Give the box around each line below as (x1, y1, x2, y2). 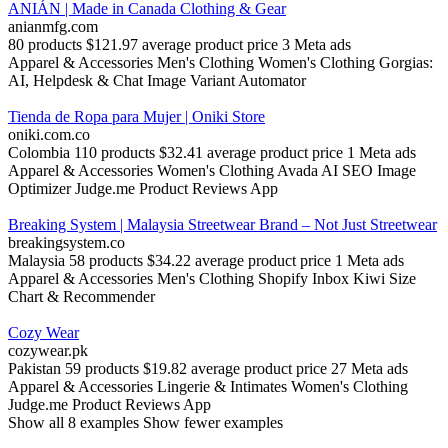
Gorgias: (379, 54, 433, 72)
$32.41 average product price (159, 144, 343, 162)
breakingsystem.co (8, 234, 125, 252)
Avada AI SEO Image (277, 162, 416, 180)
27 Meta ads (331, 360, 408, 378)
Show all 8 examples (8, 414, 143, 432)
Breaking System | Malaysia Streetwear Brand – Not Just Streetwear (8, 216, 437, 234)
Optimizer (8, 180, 71, 198)
